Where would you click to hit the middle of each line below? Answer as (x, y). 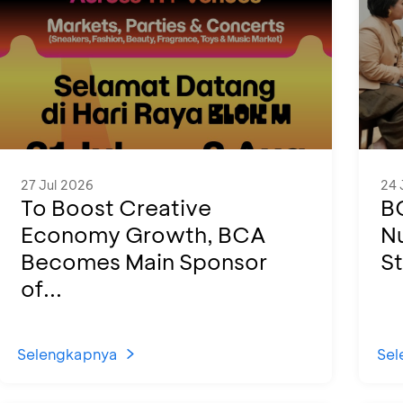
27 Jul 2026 (57, 185)
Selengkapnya (67, 354)
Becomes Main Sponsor (144, 261)
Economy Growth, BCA (143, 234)
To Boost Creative (116, 207)
